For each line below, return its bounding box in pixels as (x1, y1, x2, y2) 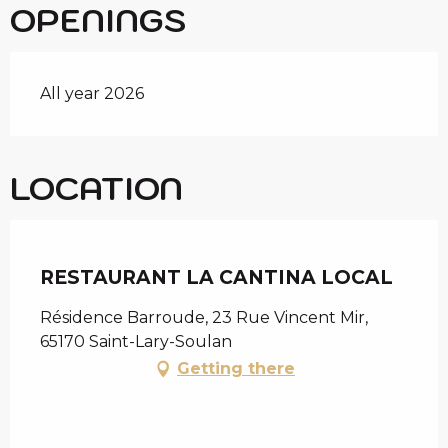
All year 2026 (40, 84, 144, 104)
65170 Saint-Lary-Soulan (40, 332, 232, 352)
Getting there (177, 359, 295, 379)
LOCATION (10, 167, 183, 210)
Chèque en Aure (40, 251, 174, 271)
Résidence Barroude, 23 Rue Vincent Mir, (40, 308, 368, 328)
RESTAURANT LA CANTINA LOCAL (40, 266, 393, 290)
